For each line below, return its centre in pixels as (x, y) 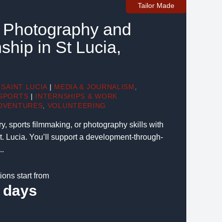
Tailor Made (156, 5)
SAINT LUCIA (24, 87)
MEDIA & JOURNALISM (94, 87)
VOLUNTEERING (77, 106)
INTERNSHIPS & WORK (76, 96)
